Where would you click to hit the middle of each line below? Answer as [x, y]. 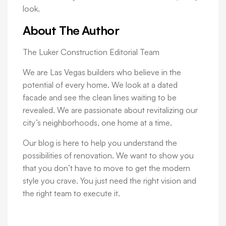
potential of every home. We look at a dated [100, 85]
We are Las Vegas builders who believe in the [102, 72]
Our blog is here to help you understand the [100, 143]
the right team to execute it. [71, 193]
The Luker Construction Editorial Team [91, 52]
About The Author [71, 31]
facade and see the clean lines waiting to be [100, 98]
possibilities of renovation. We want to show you [108, 156]
